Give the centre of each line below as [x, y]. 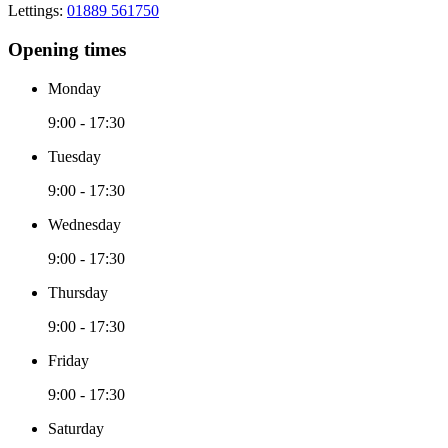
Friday [68, 360]
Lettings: [37, 11]
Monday [74, 88]
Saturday [76, 428]
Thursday [78, 292]
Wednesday [84, 224]
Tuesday [74, 156]
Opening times [67, 50]
